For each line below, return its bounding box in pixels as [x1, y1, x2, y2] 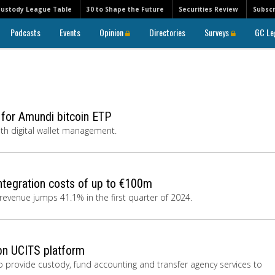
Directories [149, 26, 185, 39]
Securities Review [179, 5, 238, 14]
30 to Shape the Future [87, 5, 164, 14]
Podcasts [10, 26, 41, 39]
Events [60, 26, 80, 39]
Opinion [99, 26, 125, 39]
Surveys [204, 26, 231, 39]
